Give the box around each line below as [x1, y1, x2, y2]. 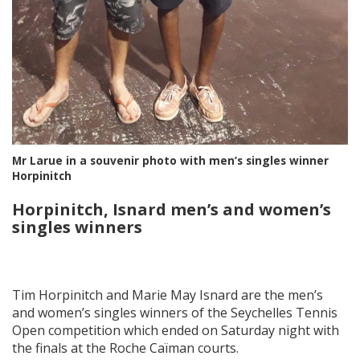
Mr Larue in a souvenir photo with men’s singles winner [12, 153, 329, 169]
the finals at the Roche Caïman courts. [12, 339, 239, 358]
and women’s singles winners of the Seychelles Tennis [12, 304, 337, 322]
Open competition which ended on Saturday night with [12, 321, 339, 340]
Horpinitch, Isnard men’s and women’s [12, 198, 331, 221]
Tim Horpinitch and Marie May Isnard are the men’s [12, 286, 323, 305]
